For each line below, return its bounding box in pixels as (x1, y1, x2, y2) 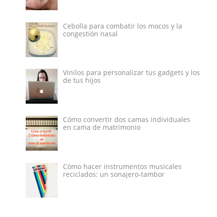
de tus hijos (62, 76, 101, 85)
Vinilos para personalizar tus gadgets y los (62, 68, 200, 77)
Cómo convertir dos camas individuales (62, 115, 190, 124)
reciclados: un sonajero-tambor (62, 169, 165, 179)
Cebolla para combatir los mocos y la (62, 21, 182, 31)
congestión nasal (62, 29, 118, 38)
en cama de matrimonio (62, 123, 140, 132)
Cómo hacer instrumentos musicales (62, 161, 182, 171)
